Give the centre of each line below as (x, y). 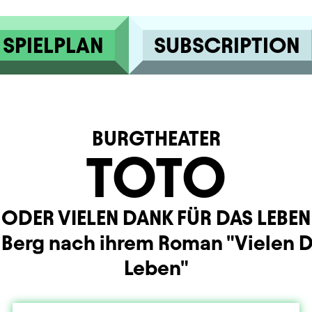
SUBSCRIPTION (227, 45)
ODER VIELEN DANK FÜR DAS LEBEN (156, 218)
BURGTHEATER (156, 138)
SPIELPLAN (53, 45)
